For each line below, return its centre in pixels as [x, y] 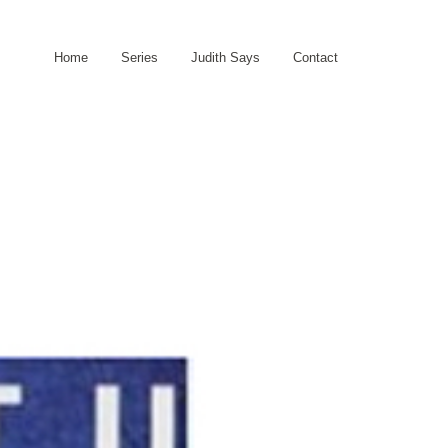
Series [139, 57]
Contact [315, 57]
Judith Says [225, 57]
